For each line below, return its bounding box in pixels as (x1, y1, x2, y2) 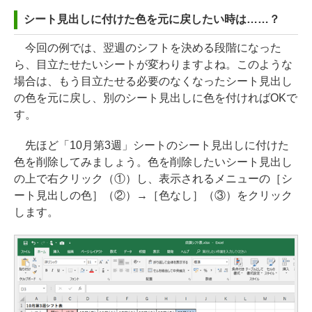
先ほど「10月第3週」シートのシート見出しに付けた (14, 139, 289, 151)
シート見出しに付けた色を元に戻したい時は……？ (24, 13, 280, 25)
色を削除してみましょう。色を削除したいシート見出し (14, 155, 292, 168)
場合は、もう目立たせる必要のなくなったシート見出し (14, 75, 292, 87)
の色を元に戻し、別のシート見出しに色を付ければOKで (14, 91, 297, 104)
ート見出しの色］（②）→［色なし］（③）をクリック (14, 189, 292, 201)
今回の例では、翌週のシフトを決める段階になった (14, 41, 281, 54)
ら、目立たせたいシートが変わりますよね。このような (14, 58, 292, 70)
